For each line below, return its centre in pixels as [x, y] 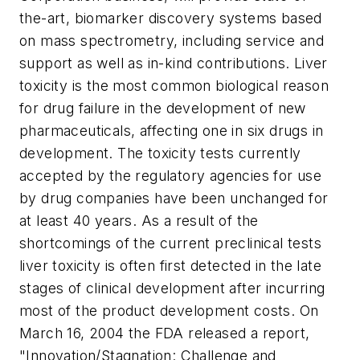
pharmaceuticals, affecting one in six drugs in [172, 131]
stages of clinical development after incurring [172, 288]
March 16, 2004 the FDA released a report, [165, 333]
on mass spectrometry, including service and [172, 41]
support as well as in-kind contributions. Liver [174, 63]
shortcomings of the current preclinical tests [170, 243]
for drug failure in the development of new [163, 108]
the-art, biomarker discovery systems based [171, 18]
